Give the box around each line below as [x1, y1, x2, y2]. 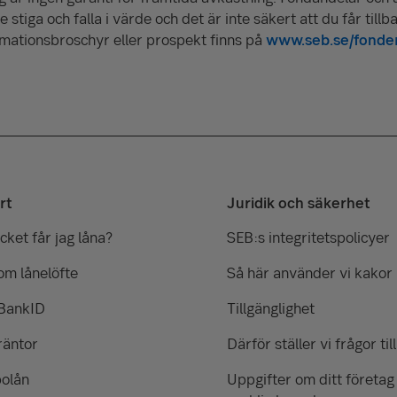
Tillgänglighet [227, 298, 315, 318]
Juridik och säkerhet [227, 192, 370, 213]
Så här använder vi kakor [227, 262, 393, 283]
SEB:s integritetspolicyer [227, 227, 390, 247]
